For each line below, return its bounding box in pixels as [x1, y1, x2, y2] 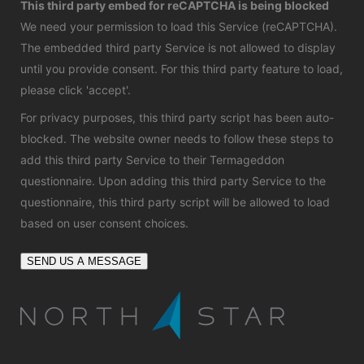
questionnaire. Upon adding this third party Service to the [20, 174, 326, 188]
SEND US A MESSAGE [27, 255, 141, 267]
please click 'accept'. [20, 83, 131, 97]
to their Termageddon [166, 153, 284, 167]
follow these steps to [223, 132, 333, 145]
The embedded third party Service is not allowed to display [20, 41, 336, 54]
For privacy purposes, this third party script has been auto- [20, 110, 334, 124]
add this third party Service [20, 153, 166, 167]
